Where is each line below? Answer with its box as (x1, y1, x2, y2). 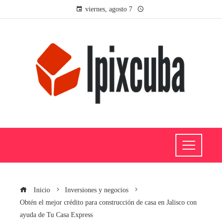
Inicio (32, 185, 50, 194)
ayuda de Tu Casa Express (20, 210, 93, 219)
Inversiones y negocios (65, 185, 128, 194)
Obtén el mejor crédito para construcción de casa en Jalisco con (20, 198, 197, 206)
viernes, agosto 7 (85, 5, 132, 13)
